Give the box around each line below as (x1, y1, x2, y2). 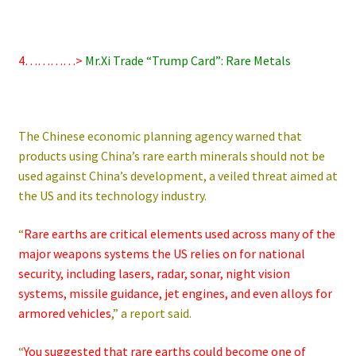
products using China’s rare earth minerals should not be (17, 148, 325, 164)
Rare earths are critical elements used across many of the (23, 225, 335, 242)
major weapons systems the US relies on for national (17, 245, 305, 261)
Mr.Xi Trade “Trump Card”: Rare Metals (84, 52, 291, 68)
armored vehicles (17, 304, 111, 321)
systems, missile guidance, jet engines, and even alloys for (17, 284, 332, 301)
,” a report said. (110, 304, 192, 321)
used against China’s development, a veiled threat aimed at (17, 168, 338, 184)
